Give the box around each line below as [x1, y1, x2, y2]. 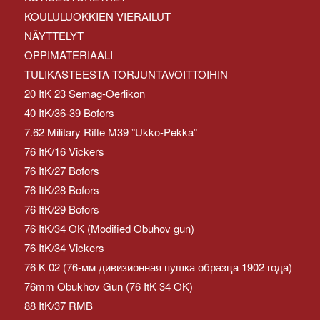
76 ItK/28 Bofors [24, 181, 99, 197]
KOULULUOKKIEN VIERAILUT [24, 8, 171, 24]
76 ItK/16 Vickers [24, 143, 104, 159]
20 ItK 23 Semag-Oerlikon [24, 85, 145, 101]
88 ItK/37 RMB [24, 297, 93, 313]
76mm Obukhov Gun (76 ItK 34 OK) [24, 278, 193, 294]
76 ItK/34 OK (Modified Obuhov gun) [24, 220, 194, 236]
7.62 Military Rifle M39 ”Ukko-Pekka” [24, 124, 197, 139]
